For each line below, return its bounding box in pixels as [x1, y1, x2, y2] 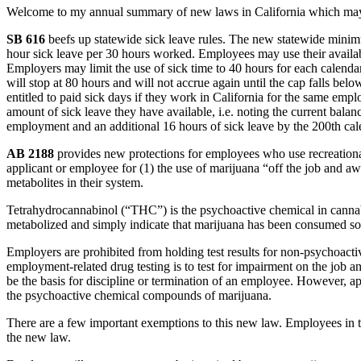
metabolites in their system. [6, 176, 143, 190]
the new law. [6, 330, 71, 345]
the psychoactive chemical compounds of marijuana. [6, 288, 272, 303]
